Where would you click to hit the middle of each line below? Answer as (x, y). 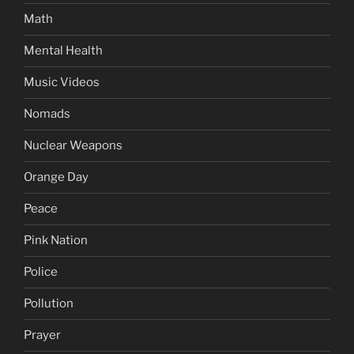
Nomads (47, 114)
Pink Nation (56, 241)
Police (41, 272)
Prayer (42, 335)
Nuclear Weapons (73, 146)
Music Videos (62, 83)
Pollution (49, 304)
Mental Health (63, 51)
